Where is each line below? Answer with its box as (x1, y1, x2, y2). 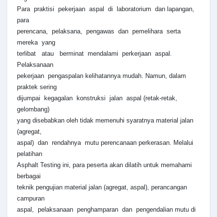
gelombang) (17, 106, 49, 113)
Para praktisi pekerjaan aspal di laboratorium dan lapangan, (17, 5, 194, 13)
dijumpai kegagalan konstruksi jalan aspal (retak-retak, (17, 94, 177, 102)
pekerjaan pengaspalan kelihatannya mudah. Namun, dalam (17, 72, 186, 80)
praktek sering (17, 83, 57, 91)
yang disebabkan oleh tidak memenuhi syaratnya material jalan (17, 117, 193, 124)
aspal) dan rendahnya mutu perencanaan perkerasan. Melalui (17, 139, 193, 147)
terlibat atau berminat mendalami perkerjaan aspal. (17, 50, 174, 58)
